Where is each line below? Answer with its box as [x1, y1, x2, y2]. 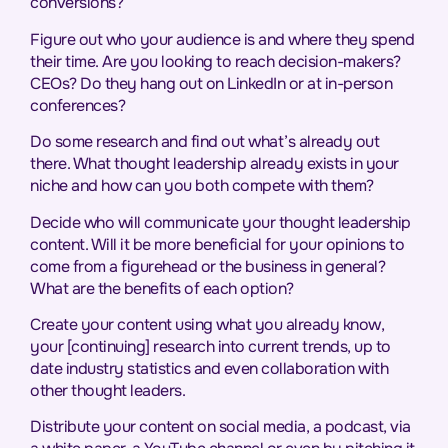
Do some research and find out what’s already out [30, 131, 379, 153]
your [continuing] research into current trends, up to [30, 336, 391, 358]
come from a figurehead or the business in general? [30, 255, 385, 277]
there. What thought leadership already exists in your [30, 153, 399, 175]
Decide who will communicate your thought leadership [30, 211, 411, 233]
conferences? [30, 94, 125, 116]
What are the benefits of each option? [30, 277, 294, 299]
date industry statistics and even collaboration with [30, 358, 388, 380]
